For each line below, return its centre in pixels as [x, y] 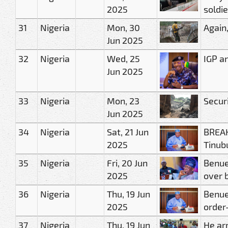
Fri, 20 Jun [127, 163]
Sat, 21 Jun [128, 132]
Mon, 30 [123, 27]
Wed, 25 [123, 58]
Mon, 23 [123, 101]
